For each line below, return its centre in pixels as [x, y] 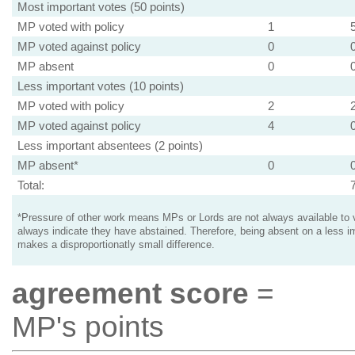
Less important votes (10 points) [100, 86]
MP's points [88, 327]
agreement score [130, 294]
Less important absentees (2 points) [110, 145]
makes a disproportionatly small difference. [116, 245]
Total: [31, 185]
